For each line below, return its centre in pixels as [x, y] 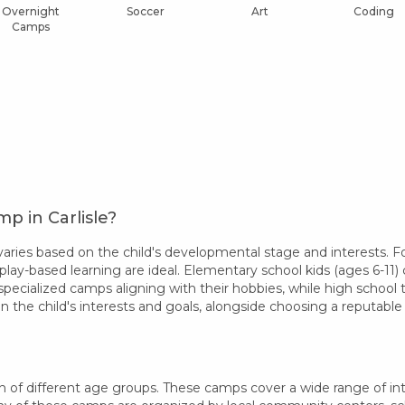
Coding [374, 11]
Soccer [145, 11]
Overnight [31, 11]
